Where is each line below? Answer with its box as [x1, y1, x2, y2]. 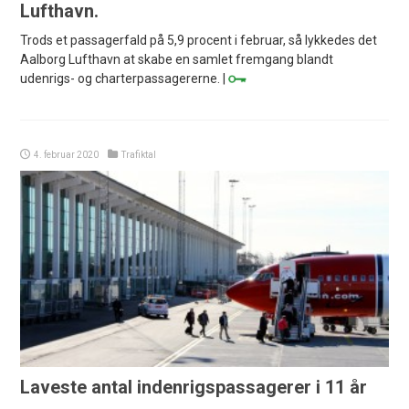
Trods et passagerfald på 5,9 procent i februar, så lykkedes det [20, 33, 378, 48]
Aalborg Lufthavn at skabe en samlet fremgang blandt [20, 52, 334, 68]
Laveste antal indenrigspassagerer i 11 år [20, 376, 368, 399]
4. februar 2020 [34, 150, 100, 161]
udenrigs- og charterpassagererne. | [20, 71, 229, 87]
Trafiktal [121, 150, 157, 161]
